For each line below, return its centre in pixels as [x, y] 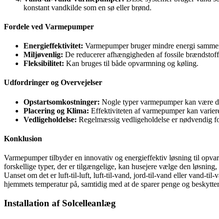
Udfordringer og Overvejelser [53, 83]
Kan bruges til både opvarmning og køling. [131, 64]
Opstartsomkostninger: [62, 102]
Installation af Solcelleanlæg [60, 203]
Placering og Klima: [56, 110]
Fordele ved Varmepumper [49, 26]
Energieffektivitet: [53, 46]
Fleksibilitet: [44, 64]
